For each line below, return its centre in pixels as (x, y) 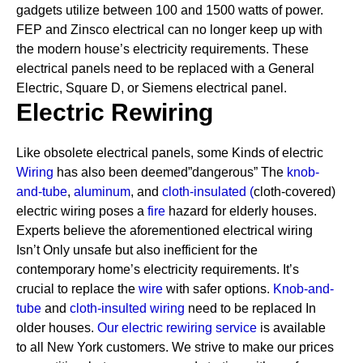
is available (291, 328)
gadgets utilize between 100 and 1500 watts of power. (170, 10)
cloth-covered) (295, 192)
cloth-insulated (204, 192)
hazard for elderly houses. (243, 211)
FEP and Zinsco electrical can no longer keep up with (169, 30)
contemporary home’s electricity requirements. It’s (158, 269)
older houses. (55, 328)
